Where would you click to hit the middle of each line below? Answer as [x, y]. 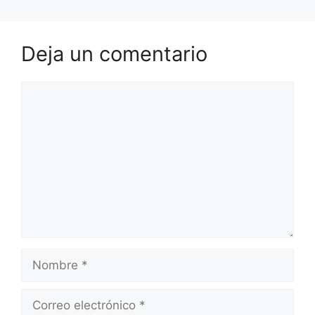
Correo [39, 296]
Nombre [43, 256]
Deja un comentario [114, 53]
